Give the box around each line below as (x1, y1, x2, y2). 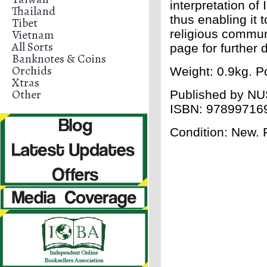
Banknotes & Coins (12, 51, 106, 67)
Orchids (12, 63, 52, 79)
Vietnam (12, 27, 54, 43)
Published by (170, 88, 247, 101)
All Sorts (12, 39, 53, 55)
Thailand (12, 3, 55, 19)
